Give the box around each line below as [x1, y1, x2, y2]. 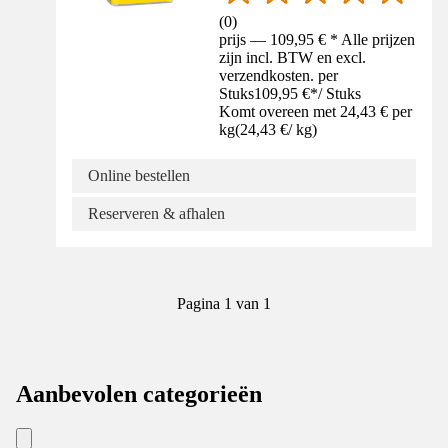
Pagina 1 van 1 [177, 295, 271, 313]
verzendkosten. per [219, 67, 339, 85]
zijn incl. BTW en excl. [219, 49, 367, 67]
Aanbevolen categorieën [16, 381, 262, 408]
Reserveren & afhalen [88, 205, 225, 223]
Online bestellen [88, 167, 190, 185]
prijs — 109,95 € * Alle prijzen [219, 31, 416, 49]
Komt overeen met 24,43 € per [219, 103, 413, 121]
